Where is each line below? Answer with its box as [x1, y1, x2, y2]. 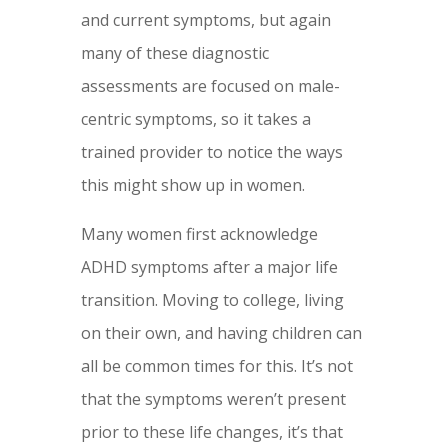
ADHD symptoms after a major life [80, 256, 338, 279]
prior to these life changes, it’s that [80, 421, 343, 444]
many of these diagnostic [80, 42, 269, 65]
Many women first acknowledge [80, 223, 318, 246]
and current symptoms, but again [80, 9, 331, 32]
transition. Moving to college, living [80, 289, 344, 312]
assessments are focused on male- [80, 75, 340, 98]
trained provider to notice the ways [80, 141, 343, 164]
